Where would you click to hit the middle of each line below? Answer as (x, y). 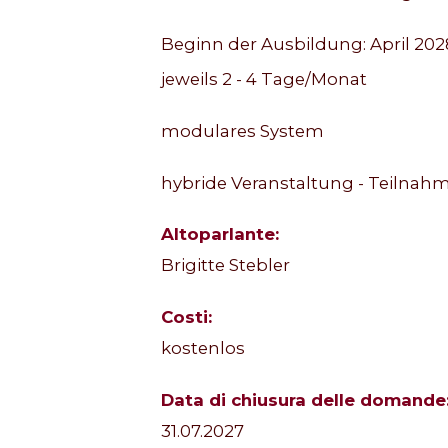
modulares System (242, 130)
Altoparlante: (219, 234)
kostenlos (202, 348)
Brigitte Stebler (225, 265)
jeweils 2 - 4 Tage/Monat (263, 78)
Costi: (186, 316)
